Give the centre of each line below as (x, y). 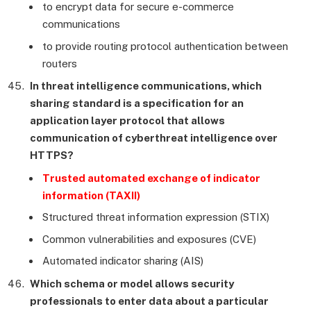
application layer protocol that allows (127, 121)
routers (60, 63)
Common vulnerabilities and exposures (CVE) (149, 239)
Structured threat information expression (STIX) (156, 217)
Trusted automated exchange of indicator (151, 178)
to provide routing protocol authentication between (165, 46)
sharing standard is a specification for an (137, 103)
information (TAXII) (91, 195)
